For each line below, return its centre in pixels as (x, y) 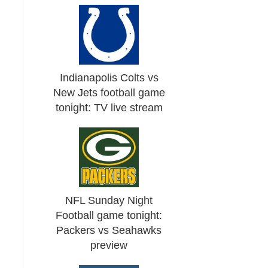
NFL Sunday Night (109, 200)
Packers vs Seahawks (109, 230)
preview (109, 245)
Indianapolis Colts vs (109, 78)
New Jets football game (109, 93)
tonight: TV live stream (109, 108)
